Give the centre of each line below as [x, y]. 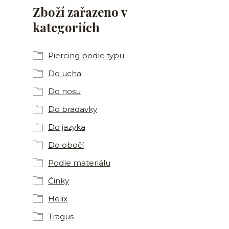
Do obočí [66, 145]
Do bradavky [73, 109]
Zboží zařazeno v [80, 12]
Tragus [61, 216]
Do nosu [64, 91]
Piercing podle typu [86, 55]
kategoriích [66, 27]
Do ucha [65, 73]
